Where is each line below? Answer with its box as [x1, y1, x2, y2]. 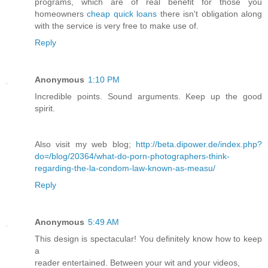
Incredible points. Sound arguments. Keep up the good [35, 91, 262, 101]
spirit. [35, 103, 55, 113]
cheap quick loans [87, 9, 157, 19]
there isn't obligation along [157, 9, 263, 19]
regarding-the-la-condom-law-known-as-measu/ [35, 163, 215, 173]
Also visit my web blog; [35, 139, 136, 149]
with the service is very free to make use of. [35, 21, 199, 31]
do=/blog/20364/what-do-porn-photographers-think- [35, 151, 230, 161]
